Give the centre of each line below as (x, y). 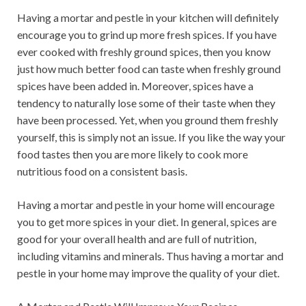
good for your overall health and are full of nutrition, (137, 239)
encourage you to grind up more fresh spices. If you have (147, 34)
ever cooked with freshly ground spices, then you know (144, 52)
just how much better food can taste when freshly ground (149, 69)
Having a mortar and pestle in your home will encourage (146, 205)
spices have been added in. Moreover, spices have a (135, 86)
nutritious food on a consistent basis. (102, 171)
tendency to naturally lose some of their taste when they (146, 103)
